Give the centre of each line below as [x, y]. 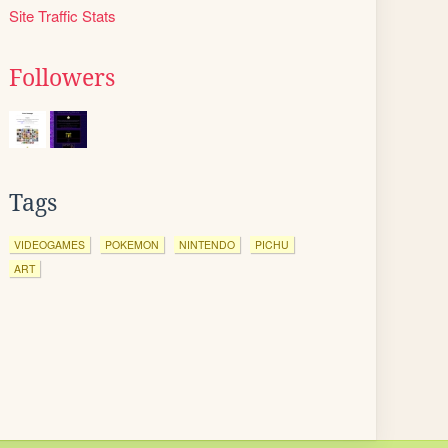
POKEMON [132, 244]
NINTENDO [207, 244]
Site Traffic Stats [62, 15]
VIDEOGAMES [49, 244]
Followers [62, 78]
